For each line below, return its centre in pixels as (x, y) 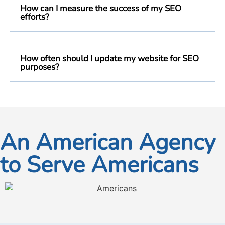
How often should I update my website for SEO (109, 58)
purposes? (40, 67)
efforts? (35, 17)
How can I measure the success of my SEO (101, 8)
